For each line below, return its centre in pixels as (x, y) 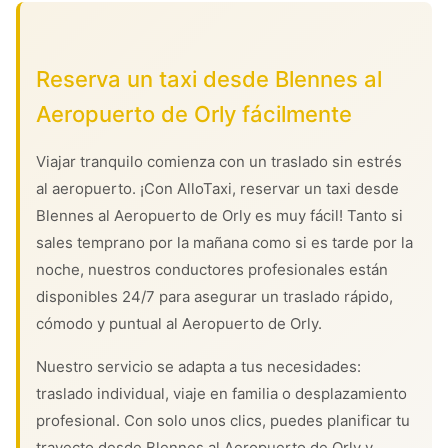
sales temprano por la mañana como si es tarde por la (224, 242)
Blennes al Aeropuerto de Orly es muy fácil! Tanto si (219, 215)
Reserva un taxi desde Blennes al (209, 79)
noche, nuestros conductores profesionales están (212, 269)
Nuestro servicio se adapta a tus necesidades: (198, 366)
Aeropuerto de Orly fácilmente (194, 114)
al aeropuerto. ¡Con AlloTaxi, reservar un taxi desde (217, 188)
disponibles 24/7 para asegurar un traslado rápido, (214, 296)
